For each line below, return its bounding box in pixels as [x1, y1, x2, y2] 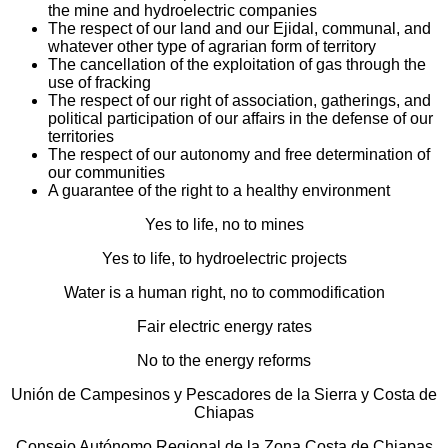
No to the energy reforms [137, 351, 311, 369]
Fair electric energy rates [136, 317, 312, 335]
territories [48, 127, 114, 145]
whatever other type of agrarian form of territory [48, 37, 376, 55]
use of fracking [48, 73, 151, 91]
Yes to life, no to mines [144, 215, 304, 233]
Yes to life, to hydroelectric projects [101, 249, 347, 267]
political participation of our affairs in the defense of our [48, 109, 433, 127]
